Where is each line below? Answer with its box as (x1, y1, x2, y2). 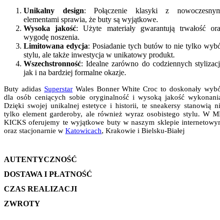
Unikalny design (24, 6, 84, 15)
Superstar (44, 85, 73, 93)
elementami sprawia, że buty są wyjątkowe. (24, 15, 158, 24)
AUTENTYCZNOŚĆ (4, 155, 77, 164)
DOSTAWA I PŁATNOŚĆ (4, 170, 92, 178)
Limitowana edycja (24, 42, 88, 50)
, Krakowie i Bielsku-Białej (102, 127, 185, 135)
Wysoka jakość (24, 24, 77, 32)
